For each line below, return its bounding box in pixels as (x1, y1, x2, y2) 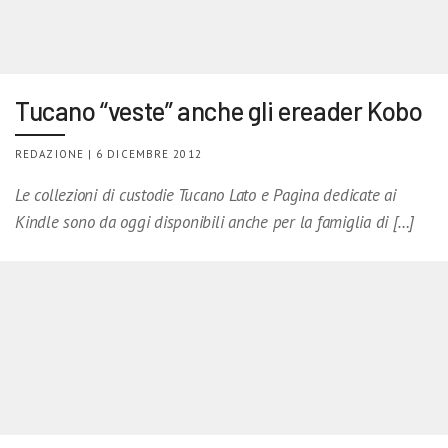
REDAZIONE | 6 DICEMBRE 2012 (15, 146, 202, 161)
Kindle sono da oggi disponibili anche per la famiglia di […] (15, 210, 415, 233)
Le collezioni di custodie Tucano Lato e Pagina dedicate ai (15, 183, 396, 206)
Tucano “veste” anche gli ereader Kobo (15, 94, 423, 126)
